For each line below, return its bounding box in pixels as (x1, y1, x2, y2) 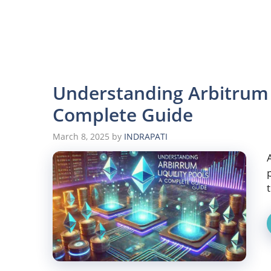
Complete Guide (53, 102, 193, 127)
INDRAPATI (124, 131, 168, 143)
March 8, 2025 (53, 131, 109, 143)
